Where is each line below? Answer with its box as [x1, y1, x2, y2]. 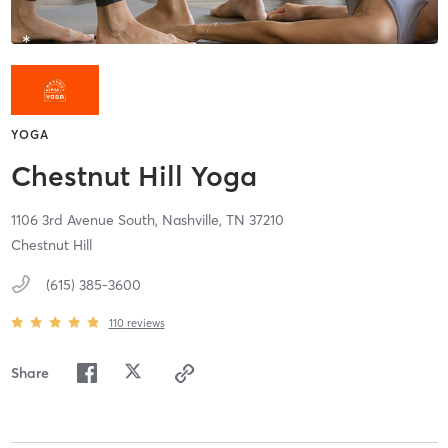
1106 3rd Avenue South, [10, 211, 162, 230]
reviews [126, 315, 165, 330]
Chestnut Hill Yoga [10, 159, 257, 194]
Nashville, [161, 211, 226, 230]
